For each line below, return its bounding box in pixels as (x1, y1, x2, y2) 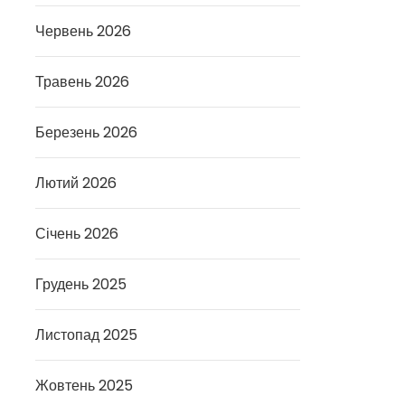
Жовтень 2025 (35, 375, 134, 396)
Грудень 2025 (35, 274, 127, 295)
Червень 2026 (35, 21, 132, 42)
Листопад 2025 (35, 325, 138, 345)
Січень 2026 (35, 223, 119, 244)
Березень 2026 (35, 122, 138, 143)
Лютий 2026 (35, 173, 118, 193)
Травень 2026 (35, 71, 130, 92)
